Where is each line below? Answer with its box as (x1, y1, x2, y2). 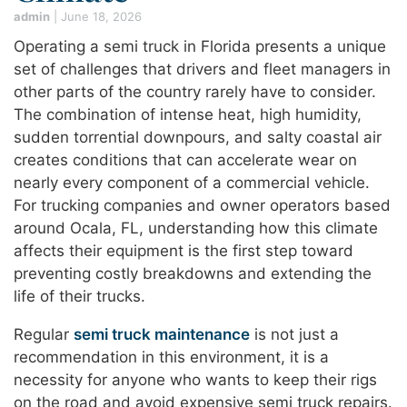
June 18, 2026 (61, 8, 142, 24)
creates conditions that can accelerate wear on (14, 151, 357, 170)
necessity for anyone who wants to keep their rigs (14, 371, 377, 390)
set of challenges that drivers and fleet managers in (14, 60, 391, 79)
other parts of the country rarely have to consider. (14, 83, 376, 102)
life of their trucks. (14, 287, 145, 306)
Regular (14, 325, 74, 344)
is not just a (250, 325, 339, 344)
